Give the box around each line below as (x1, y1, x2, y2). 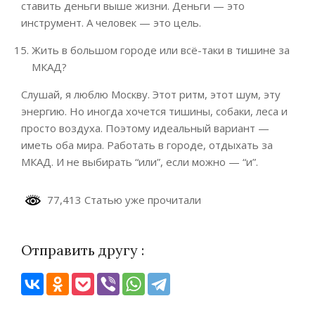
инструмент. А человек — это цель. (21, 15, 201, 30)
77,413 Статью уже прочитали (41, 193, 201, 207)
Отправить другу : (21, 241, 144, 259)
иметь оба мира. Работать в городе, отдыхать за (21, 138, 273, 153)
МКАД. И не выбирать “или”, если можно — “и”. (21, 155, 258, 169)
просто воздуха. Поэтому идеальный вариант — (21, 121, 269, 136)
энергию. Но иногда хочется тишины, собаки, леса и (21, 104, 288, 119)
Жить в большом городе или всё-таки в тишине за (32, 43, 290, 58)
